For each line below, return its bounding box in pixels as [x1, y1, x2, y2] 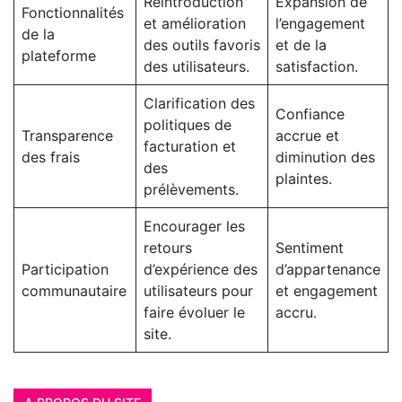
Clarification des [144, 93, 255, 112]
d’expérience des [144, 259, 258, 278]
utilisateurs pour [144, 281, 253, 300]
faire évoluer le [144, 302, 245, 321]
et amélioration [144, 13, 246, 32]
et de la [275, 35, 327, 54]
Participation [22, 259, 109, 278]
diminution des [275, 147, 375, 166]
